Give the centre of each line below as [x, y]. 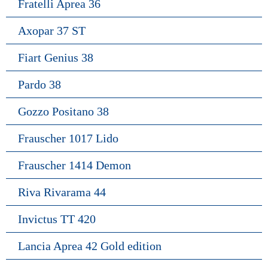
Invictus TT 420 [57, 219]
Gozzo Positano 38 [63, 111]
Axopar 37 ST [52, 30]
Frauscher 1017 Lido [68, 138]
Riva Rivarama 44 [62, 192]
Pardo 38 [39, 84]
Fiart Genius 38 [56, 57]
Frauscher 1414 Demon [74, 165]
